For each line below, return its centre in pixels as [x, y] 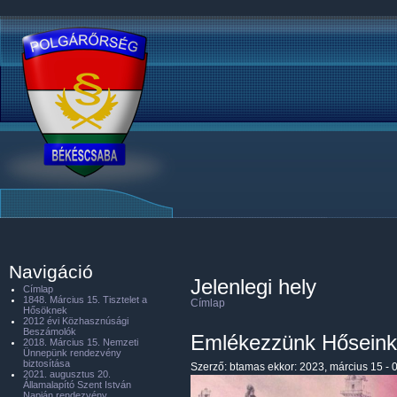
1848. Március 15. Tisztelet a [85, 300]
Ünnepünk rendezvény [72, 353]
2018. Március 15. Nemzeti [81, 342]
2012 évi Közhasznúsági [76, 321]
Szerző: [210, 367]
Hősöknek [45, 310]
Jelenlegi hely [253, 287]
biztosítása [47, 363]
